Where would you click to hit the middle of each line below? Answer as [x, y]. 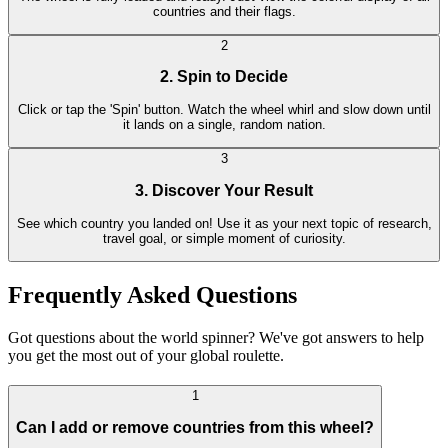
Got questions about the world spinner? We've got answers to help [216, 337]
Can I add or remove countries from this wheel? [195, 427]
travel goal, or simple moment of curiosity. [224, 238]
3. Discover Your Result [224, 190]
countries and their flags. [224, 11]
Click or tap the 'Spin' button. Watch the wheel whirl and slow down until [224, 110]
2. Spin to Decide [224, 77]
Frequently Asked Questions [152, 294]
